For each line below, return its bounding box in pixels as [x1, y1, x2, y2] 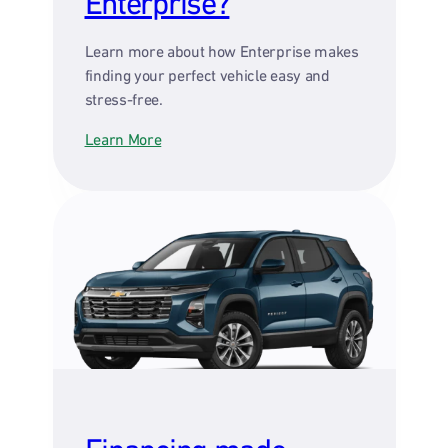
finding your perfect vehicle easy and [84, 65, 330, 84]
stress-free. [84, 89, 163, 108]
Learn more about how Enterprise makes [84, 41, 359, 60]
